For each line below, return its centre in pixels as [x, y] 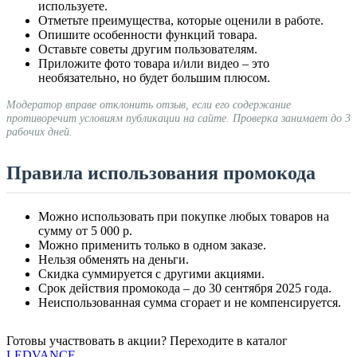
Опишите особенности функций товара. [148, 35]
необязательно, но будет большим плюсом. [154, 78]
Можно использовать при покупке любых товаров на [184, 217]
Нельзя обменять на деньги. [114, 260]
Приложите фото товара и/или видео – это [154, 64]
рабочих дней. [39, 132]
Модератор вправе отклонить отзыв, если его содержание [149, 105]
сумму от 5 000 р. [85, 231]
